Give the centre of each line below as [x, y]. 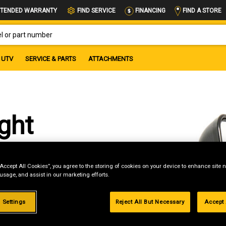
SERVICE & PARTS [51, 59]
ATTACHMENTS [111, 59]
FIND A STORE [201, 10]
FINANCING [150, 11]
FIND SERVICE [96, 11]
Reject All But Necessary [150, 202]
